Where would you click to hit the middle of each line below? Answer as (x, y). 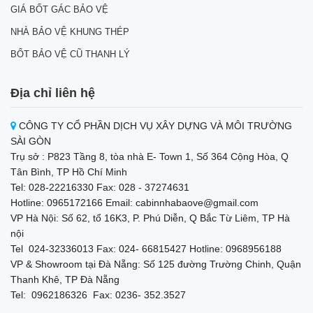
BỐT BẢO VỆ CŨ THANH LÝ (70, 54)
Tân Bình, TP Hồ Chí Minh (69, 172)
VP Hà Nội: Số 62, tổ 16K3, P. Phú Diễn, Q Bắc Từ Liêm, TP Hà (150, 218)
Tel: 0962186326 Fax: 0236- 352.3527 (98, 295)
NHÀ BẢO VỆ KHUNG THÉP (70, 32)
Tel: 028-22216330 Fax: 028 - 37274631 (100, 187)
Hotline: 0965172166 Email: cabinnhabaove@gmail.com (137, 203)
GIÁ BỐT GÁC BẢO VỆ (59, 9)
